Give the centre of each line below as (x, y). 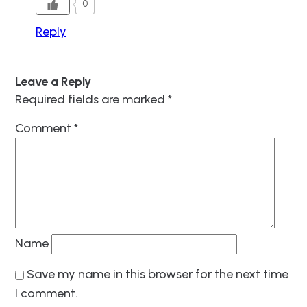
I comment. (47, 293)
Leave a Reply (53, 81)
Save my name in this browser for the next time (158, 274)
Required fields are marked (91, 99)
